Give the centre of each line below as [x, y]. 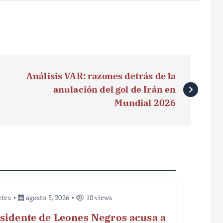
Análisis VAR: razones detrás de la [101, 76]
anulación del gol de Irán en [114, 89]
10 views [98, 197]
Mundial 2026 [145, 103]
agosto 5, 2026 [47, 197]
